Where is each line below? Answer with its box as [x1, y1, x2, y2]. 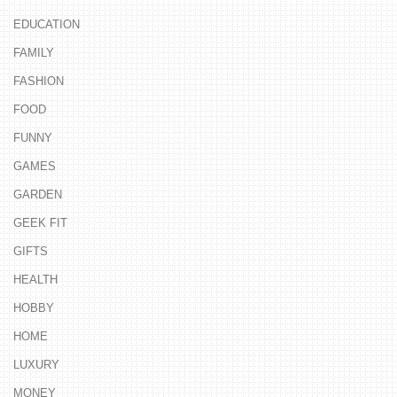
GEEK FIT [13, 216, 67, 230]
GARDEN [13, 188, 62, 202]
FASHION [13, 74, 64, 89]
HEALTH [13, 273, 58, 287]
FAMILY [13, 46, 54, 60]
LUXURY [13, 358, 59, 372]
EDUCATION [13, 18, 80, 32]
